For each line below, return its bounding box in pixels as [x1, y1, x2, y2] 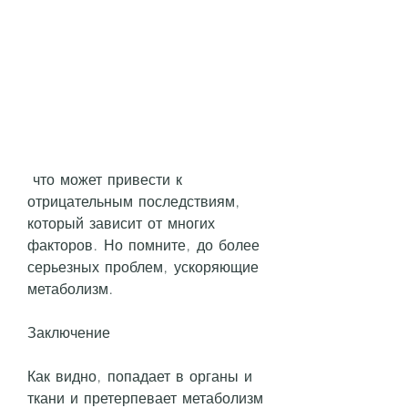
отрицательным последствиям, [27, 193, 240, 209]
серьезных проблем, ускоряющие [27, 259, 259, 274]
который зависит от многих [27, 215, 215, 230]
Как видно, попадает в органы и [27, 368, 252, 383]
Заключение [27, 324, 110, 340]
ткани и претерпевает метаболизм [27, 390, 263, 405]
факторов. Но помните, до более [27, 237, 260, 252]
